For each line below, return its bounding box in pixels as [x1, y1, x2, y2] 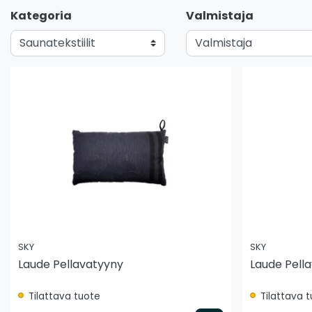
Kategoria [10, 7, 72, 24]
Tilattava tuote [26, 289, 101, 303]
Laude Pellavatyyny [18, 256, 123, 272]
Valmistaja [186, 7, 253, 24]
